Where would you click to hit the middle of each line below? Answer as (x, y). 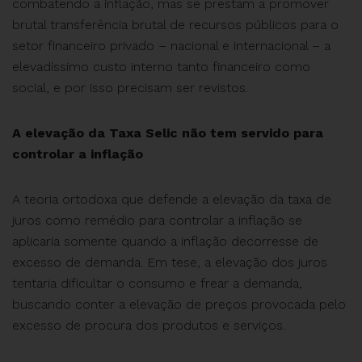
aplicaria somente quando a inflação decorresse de (165, 241)
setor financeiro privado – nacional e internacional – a (171, 46)
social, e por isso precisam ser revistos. (130, 88)
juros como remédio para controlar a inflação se (157, 220)
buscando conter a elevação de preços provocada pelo (179, 304)
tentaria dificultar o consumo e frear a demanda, (157, 283)
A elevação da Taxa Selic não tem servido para (168, 133)
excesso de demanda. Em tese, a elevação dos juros (170, 262)
